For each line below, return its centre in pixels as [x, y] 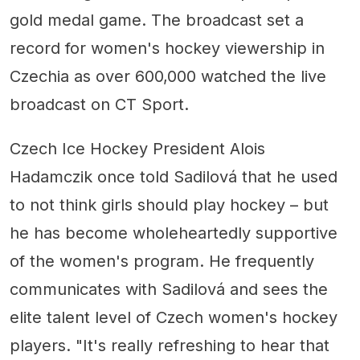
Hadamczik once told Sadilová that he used [174, 177]
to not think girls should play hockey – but [169, 205]
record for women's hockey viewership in [167, 49]
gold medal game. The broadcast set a [157, 20]
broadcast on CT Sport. [99, 105]
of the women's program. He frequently [162, 262]
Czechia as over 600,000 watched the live [168, 77]
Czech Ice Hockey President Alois [137, 149]
